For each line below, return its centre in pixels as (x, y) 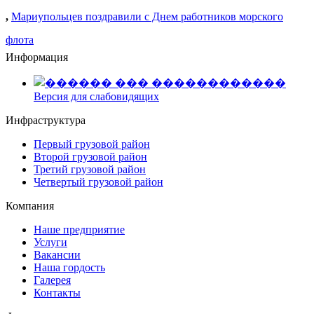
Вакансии (57, 254)
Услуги (50, 242)
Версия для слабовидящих (96, 96)
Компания (30, 205)
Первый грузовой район (92, 144)
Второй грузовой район (90, 156)
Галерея (52, 280)
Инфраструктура (46, 120)
